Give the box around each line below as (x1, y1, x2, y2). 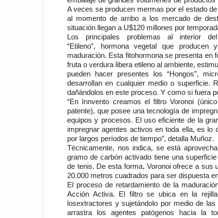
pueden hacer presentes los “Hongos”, (67, 70, 203, 78)
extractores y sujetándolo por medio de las (76, 199, 216, 207)
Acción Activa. (67, 190, 119, 198)
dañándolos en (67, 88, 113, 96)
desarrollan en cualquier (67, 79, 145, 87)
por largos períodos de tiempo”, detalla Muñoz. (67, 134, 214, 143)
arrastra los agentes (67, 208, 137, 217)
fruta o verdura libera (67, 60, 132, 69)
